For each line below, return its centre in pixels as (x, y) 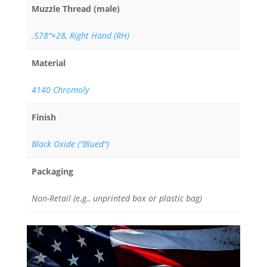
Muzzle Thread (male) (76, 8)
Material (49, 63)
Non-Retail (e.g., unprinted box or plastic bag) (117, 198)
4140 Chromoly (60, 89)
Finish (44, 117)
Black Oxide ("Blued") (70, 144)
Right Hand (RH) (100, 35)
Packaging (52, 171)
